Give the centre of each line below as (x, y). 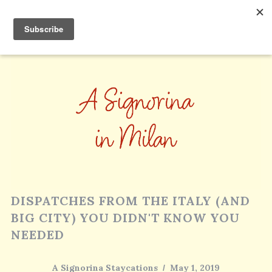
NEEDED (37, 234)
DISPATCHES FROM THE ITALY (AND (130, 200)
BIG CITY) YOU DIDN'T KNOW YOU (125, 217)
